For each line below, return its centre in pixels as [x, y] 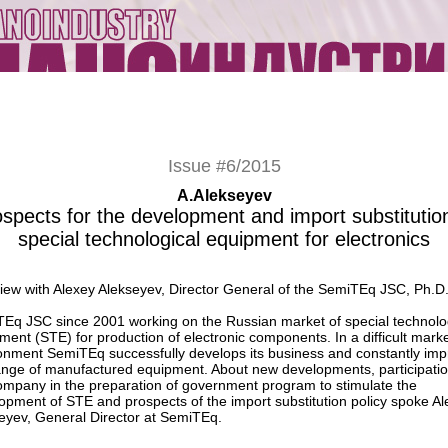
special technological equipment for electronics [224, 239]
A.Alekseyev [224, 195]
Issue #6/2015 [224, 166]
